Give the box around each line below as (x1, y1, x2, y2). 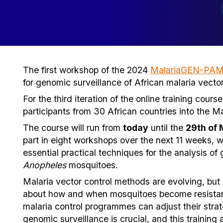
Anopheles (22, 159, 66, 170)
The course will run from (22, 122, 123, 133)
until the (148, 122, 186, 133)
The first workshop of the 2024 (22, 64, 150, 75)
